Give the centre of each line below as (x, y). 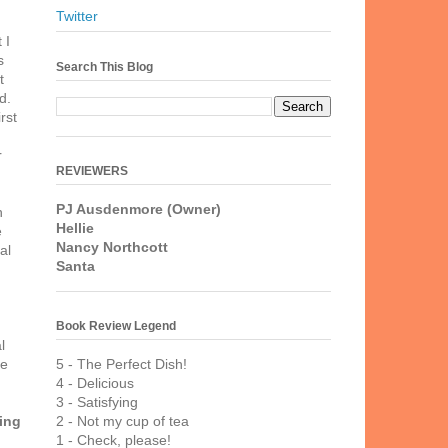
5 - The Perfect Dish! (121, 363)
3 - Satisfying (97, 401)
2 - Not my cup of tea (122, 420)
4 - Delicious (95, 382)
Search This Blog (104, 66)
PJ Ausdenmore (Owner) (138, 208)
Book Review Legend (116, 325)
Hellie (75, 227)
